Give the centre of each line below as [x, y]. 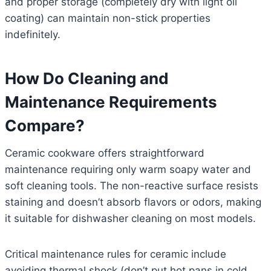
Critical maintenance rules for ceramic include [116, 254]
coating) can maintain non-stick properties [108, 18]
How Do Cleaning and [87, 79]
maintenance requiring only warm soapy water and [128, 170]
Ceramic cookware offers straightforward [105, 153]
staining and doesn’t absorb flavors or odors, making [133, 202]
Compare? [45, 126]
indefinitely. [33, 35]
